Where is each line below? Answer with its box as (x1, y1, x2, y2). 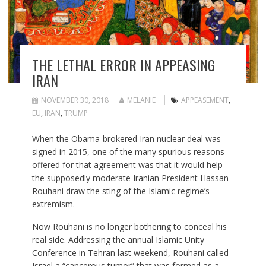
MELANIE (126, 94, 156, 105)
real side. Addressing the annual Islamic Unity (31, 233, 204, 245)
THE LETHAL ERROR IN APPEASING (31, 53, 215, 75)
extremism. (31, 198, 75, 210)
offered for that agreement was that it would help (31, 159, 223, 170)
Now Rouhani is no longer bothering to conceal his (31, 220, 227, 232)
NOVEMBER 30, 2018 (40, 94, 109, 105)
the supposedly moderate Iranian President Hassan (31, 172, 229, 183)
